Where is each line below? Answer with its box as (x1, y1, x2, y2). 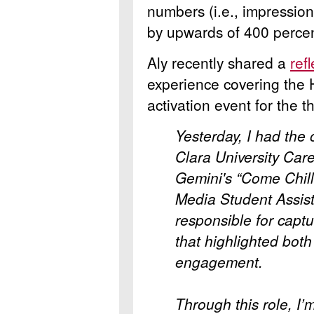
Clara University (175, 145, 279, 167)
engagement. (175, 250, 263, 272)
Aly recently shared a (147, 51, 290, 73)
